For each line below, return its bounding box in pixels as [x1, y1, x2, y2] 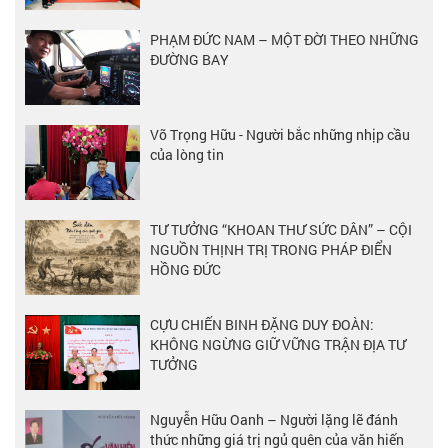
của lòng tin [150, 144, 224, 164]
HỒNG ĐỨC [150, 259, 221, 279]
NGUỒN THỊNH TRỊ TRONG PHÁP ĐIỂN [150, 239, 392, 259]
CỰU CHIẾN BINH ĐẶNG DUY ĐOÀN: [150, 314, 374, 334]
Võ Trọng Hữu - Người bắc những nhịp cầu [150, 124, 410, 144]
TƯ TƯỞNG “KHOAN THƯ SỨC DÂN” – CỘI [150, 219, 412, 239]
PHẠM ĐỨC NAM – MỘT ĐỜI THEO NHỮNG [150, 29, 419, 49]
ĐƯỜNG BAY [150, 49, 229, 69]
